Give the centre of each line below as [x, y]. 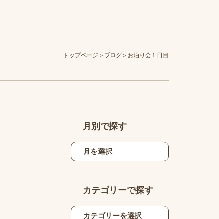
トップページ [80, 55]
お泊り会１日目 [148, 55]
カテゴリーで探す [118, 190]
